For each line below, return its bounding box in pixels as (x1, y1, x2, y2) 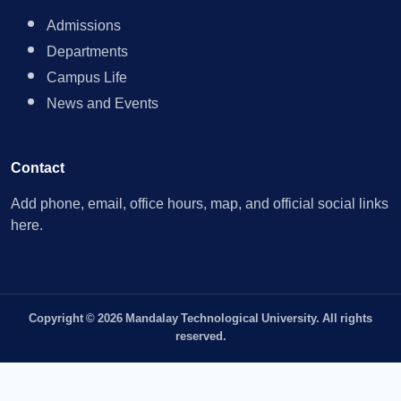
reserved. (175, 324, 226, 350)
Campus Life (47, 63, 127, 95)
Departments (47, 37, 128, 69)
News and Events (47, 89, 158, 121)
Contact (11, 153, 64, 185)
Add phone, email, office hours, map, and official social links (11, 189, 388, 221)
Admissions (47, 11, 121, 43)
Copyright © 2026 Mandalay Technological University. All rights (29, 306, 372, 332)
